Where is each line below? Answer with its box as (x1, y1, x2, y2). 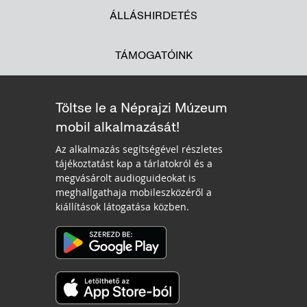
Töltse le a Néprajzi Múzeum (56, 98, 228, 116)
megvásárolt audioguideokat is (56, 171, 196, 184)
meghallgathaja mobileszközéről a (56, 185, 212, 199)
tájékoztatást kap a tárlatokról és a (56, 156, 212, 170)
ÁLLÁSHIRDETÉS (110, 8, 197, 23)
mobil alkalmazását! (56, 117, 180, 136)
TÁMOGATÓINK (114, 47, 193, 62)
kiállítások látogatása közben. (56, 199, 189, 213)
